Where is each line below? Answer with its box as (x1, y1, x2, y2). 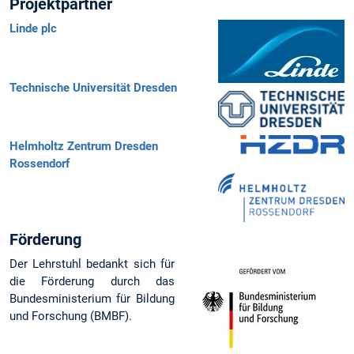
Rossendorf (9, 156, 70, 171)
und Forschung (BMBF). (9, 309, 132, 324)
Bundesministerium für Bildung (9, 292, 175, 307)
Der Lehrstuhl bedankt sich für (9, 257, 175, 272)
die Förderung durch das (9, 274, 175, 289)
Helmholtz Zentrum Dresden (9, 138, 158, 153)
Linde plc (9, 21, 57, 36)
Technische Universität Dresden (9, 80, 177, 95)
